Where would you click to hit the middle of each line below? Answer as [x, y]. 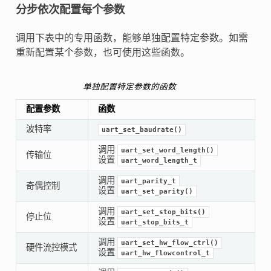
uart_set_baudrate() [142, 130]
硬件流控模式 [51, 248]
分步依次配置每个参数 [70, 9]
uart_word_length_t [159, 161]
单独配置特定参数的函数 [129, 87]
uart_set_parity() [157, 191]
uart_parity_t [148, 181]
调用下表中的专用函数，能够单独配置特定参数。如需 [132, 38]
